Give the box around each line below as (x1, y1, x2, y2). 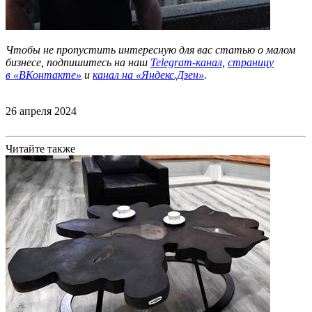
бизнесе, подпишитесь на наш (6, 56, 150, 68)
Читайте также (6, 143, 75, 155)
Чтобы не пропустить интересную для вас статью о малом (6, 44, 295, 56)
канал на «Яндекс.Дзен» (93, 69, 204, 81)
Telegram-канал (150, 56, 222, 68)
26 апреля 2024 (6, 105, 77, 117)
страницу (228, 56, 274, 68)
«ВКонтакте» (13, 69, 81, 81)
